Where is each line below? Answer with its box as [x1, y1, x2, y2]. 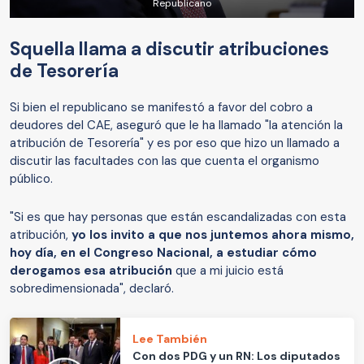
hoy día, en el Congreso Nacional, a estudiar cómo [10, 245, 317, 262]
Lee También [132, 331, 208, 346]
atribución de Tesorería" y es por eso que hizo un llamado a [10, 135, 340, 152]
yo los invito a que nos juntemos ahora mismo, [68, 227, 354, 244]
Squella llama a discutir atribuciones [10, 37, 329, 62]
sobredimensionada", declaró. [10, 280, 177, 297]
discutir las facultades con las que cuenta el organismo [10, 153, 319, 170]
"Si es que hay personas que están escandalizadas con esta [10, 209, 346, 226]
